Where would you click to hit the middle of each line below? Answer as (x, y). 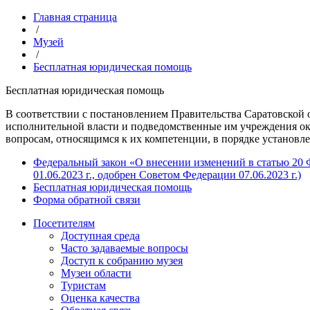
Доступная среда (100, 236)
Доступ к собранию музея (122, 261)
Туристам (83, 285)
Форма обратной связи (87, 200)
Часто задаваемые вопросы (125, 248)
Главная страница (75, 17)
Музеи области (96, 273)
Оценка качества (100, 298)
